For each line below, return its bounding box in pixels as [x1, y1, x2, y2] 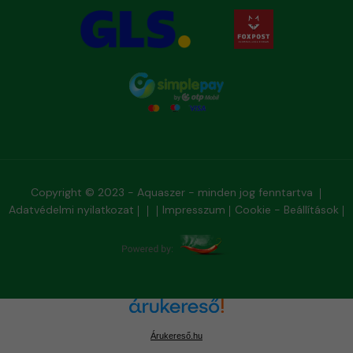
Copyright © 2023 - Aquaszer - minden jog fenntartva [31, 185, 316, 200]
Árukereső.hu [150, 331, 203, 341]
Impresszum [162, 203, 225, 217]
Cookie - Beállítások [234, 203, 339, 217]
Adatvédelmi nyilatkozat [8, 203, 134, 217]
